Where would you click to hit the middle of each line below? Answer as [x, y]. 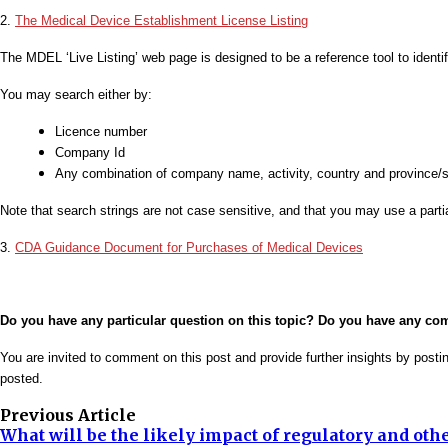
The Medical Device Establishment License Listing [161, 21]
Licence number [101, 132]
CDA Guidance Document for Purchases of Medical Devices [189, 248]
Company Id [90, 153]
